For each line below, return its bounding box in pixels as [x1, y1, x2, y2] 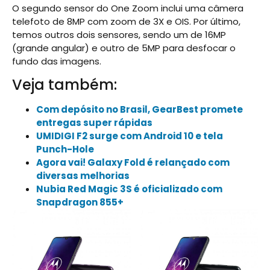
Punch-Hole [36, 143, 94, 156]
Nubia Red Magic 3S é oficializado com [36, 183, 222, 196]
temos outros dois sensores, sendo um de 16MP [12, 28, 226, 42]
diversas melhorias [36, 169, 130, 183]
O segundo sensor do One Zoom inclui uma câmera [12, 2, 243, 15]
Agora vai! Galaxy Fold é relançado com [36, 156, 230, 169]
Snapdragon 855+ [36, 196, 124, 209]
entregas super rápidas [36, 116, 152, 130]
